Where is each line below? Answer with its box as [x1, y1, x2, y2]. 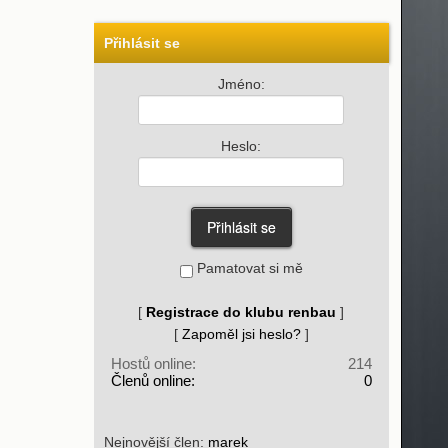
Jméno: [217, 76, 265, 92]
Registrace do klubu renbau [146, 304, 336, 320]
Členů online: [110, 372, 195, 389]
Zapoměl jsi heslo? [181, 326, 301, 342]
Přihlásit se [103, 35, 180, 51]
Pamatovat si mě [192, 260, 303, 276]
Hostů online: [110, 355, 196, 372]
